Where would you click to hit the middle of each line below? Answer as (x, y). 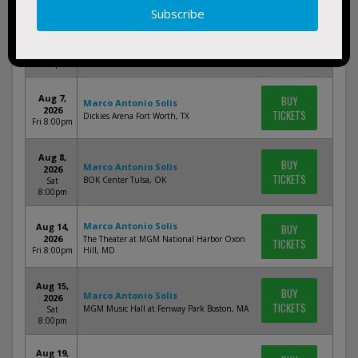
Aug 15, (52, 286)
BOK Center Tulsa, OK (125, 180)
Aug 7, (52, 98)
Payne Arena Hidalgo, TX (128, 51)
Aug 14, (52, 227)
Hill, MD (99, 250)
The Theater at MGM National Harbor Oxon (164, 239)
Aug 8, (52, 157)
